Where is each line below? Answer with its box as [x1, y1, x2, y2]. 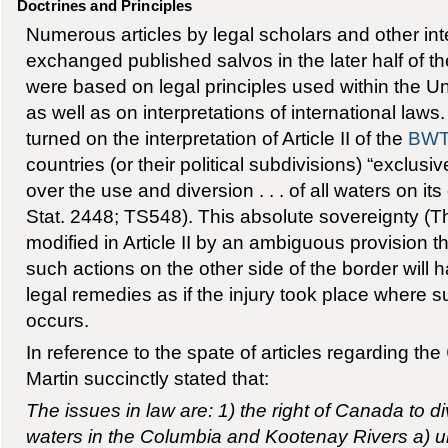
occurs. [25, 308, 89, 331]
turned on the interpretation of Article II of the [25, 126, 408, 149]
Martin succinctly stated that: [25, 366, 269, 389]
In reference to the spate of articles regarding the [25, 340, 446, 363]
